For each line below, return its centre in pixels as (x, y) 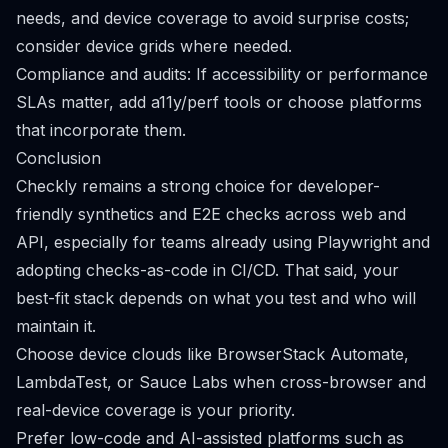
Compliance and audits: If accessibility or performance (222, 74)
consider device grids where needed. (154, 46)
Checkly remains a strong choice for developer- (198, 186)
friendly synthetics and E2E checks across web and (211, 214)
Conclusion (58, 158)
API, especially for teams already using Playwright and (223, 242)
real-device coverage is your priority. (155, 410)
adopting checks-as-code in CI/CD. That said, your (207, 270)
